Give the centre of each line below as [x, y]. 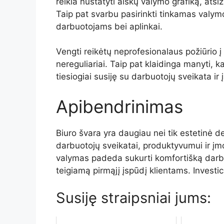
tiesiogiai [75, 76]
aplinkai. [146, 26]
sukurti [140, 158]
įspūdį [136, 170]
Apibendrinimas [119, 106]
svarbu [106, 14]
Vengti [70, 51]
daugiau [136, 133]
